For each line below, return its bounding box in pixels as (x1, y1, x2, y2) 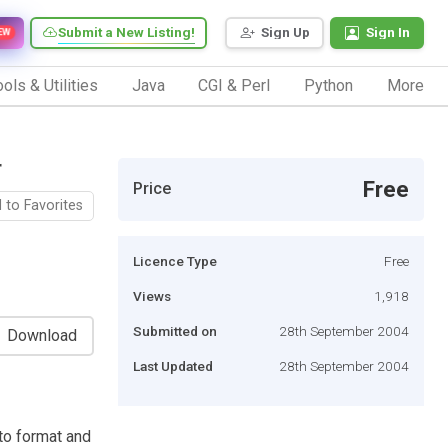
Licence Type (133, 252, 217, 269)
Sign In (366, 24, 410, 41)
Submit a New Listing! (58, 24, 195, 41)
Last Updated (133, 357, 213, 374)
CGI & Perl (198, 75, 271, 95)
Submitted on (133, 322, 217, 339)
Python (304, 75, 354, 95)
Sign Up (261, 24, 310, 41)
